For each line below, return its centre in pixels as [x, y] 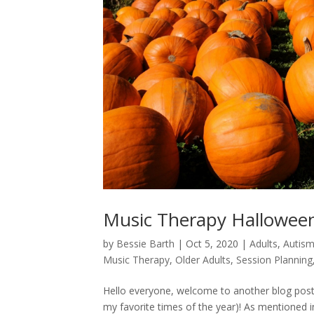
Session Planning [274, 260]
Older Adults [203, 260]
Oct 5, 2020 [212, 244]
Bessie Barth [145, 244]
